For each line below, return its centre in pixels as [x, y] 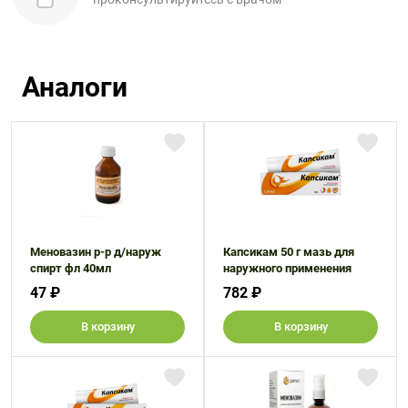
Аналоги [75, 87]
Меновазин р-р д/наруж [96, 252]
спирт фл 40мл [71, 268]
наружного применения [287, 268]
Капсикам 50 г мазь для [289, 252]
